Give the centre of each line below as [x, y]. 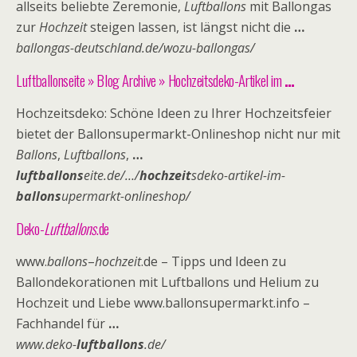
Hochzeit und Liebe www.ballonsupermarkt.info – [163, 303]
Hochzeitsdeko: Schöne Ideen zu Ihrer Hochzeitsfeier [174, 113]
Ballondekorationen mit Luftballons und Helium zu [167, 282]
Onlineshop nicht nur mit [266, 134]
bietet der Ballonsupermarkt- [104, 134]
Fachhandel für [62, 324]
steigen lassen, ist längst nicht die [190, 27]
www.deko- [46, 344]
